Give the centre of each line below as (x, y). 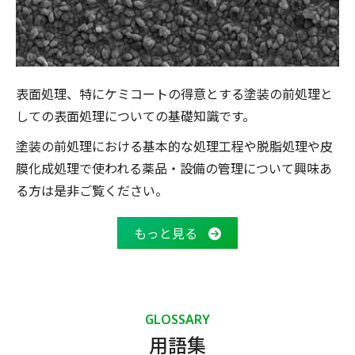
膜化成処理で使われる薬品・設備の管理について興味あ (174, 168)
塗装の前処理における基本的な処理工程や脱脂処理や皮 (174, 145)
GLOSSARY (177, 319)
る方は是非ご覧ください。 (92, 190)
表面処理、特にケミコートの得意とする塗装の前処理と (174, 93)
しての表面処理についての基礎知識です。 (136, 115)
